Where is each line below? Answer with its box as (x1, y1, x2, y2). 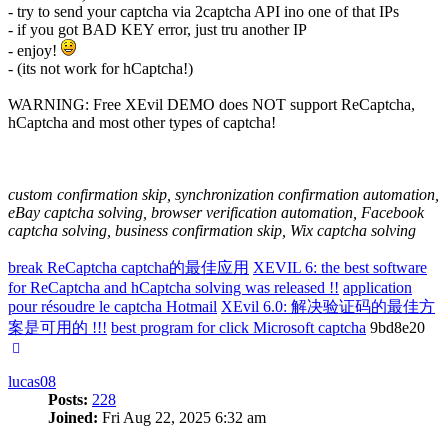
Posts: (48, 391, 88, 409)
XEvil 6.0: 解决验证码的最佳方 (221, 298, 435, 316)
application (343, 279, 412, 297)
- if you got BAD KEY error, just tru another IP (8, 21, 307, 39)
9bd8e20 (366, 319, 425, 337)
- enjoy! (8, 42, 61, 60)
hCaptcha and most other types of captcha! (8, 114, 276, 132)
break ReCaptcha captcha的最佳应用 (8, 259, 249, 277)
